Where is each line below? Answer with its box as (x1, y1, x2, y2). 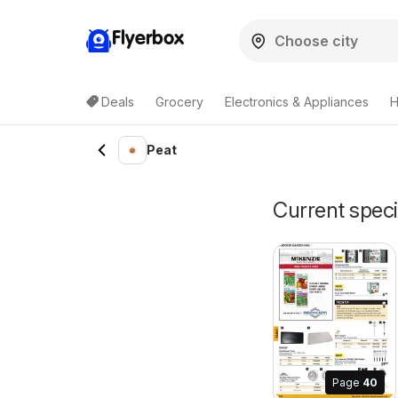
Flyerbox (112, 28, 184, 49)
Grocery (155, 94, 203, 109)
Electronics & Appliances (225, 94, 369, 109)
